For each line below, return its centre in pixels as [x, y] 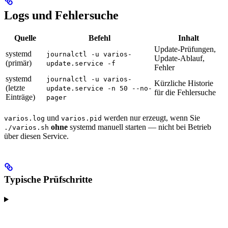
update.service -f [81, 64]
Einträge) [20, 97]
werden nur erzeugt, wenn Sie [151, 118]
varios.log [24, 119]
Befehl [99, 38]
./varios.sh [26, 128]
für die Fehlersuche [185, 93]
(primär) [19, 63]
